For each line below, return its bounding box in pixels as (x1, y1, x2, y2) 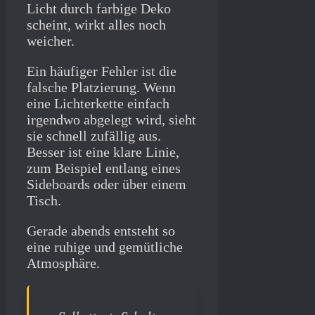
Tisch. (27, 193, 61, 209)
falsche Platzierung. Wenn (27, 79, 176, 96)
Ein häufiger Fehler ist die (27, 63, 176, 79)
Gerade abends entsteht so (27, 223, 175, 239)
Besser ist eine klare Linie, (27, 144, 179, 160)
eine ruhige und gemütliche (27, 239, 183, 255)
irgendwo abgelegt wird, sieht (27, 112, 196, 128)
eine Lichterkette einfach (27, 96, 169, 112)
